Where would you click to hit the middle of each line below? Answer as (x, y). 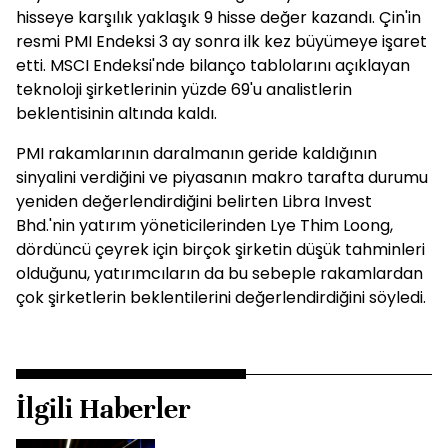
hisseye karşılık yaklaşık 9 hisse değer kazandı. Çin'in (218, 17)
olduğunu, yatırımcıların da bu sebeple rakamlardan (219, 273)
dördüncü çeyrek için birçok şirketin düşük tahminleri (220, 249)
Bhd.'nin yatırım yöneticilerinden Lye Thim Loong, (204, 225)
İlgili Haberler (103, 409)
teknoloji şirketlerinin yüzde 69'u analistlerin (184, 89)
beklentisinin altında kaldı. (116, 113)
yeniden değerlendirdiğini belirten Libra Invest (194, 201)
